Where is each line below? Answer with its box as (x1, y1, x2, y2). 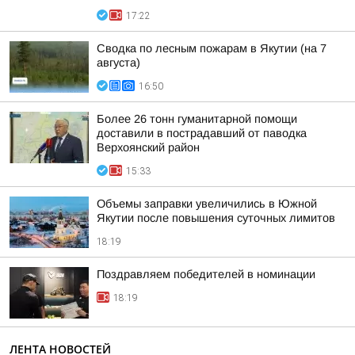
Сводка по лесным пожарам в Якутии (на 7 (97, 42, 326, 55)
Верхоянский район (97, 141, 200, 154)
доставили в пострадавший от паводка (97, 127, 307, 139)
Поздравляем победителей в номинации (97, 268, 315, 281)
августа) (97, 56, 140, 69)
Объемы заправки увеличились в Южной (97, 197, 317, 210)
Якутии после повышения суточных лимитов (97, 212, 335, 224)
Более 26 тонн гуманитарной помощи (97, 113, 297, 125)
